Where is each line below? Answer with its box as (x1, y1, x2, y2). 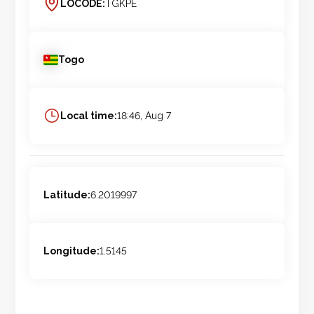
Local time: (60, 110, 118, 122)
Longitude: (43, 245, 100, 257)
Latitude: (43, 189, 91, 201)
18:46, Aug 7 (117, 110, 172, 122)
